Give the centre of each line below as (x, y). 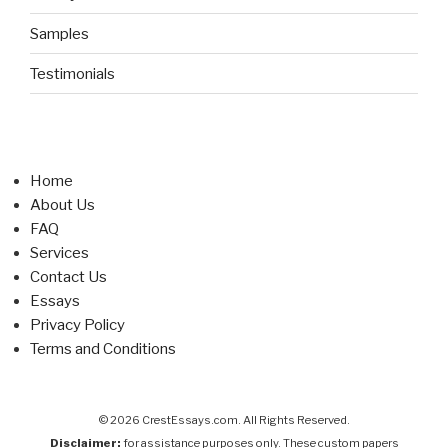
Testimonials (72, 73)
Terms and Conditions (103, 349)
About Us (62, 205)
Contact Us (68, 277)
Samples (59, 33)
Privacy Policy (77, 325)
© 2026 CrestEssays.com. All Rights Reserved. (224, 419)
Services (59, 253)
